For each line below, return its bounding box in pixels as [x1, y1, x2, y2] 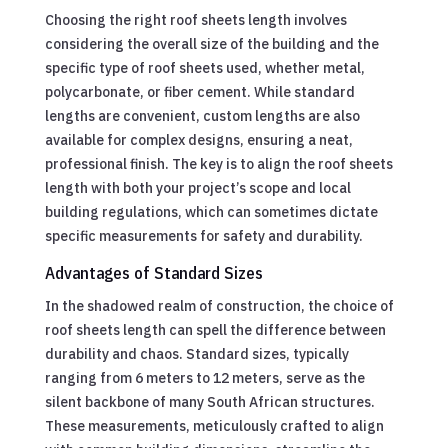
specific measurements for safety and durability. [44, 226, 363, 245]
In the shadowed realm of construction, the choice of [44, 296, 394, 315]
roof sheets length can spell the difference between [44, 320, 386, 339]
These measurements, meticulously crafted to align [44, 416, 384, 435]
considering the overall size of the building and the [44, 34, 379, 53]
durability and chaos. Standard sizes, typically [44, 344, 349, 363]
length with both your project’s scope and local [44, 178, 351, 197]
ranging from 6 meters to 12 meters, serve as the [44, 368, 365, 387]
